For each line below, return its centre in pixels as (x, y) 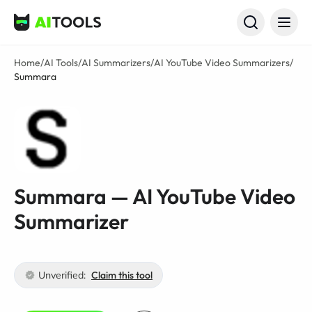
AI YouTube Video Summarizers (222, 63)
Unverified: (62, 275)
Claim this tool (122, 275)
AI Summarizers (116, 63)
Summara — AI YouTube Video (155, 196)
